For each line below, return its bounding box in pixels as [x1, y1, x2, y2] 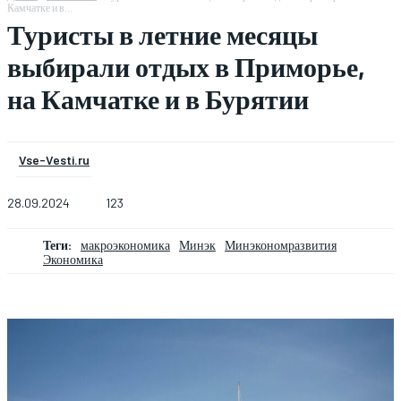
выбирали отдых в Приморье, [7, 50, 365, 82]
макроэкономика [81, 237, 170, 253]
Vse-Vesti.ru [19, 152, 90, 167]
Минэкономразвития [225, 237, 337, 253]
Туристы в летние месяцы [7, 18, 318, 50]
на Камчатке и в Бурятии [7, 82, 309, 115]
